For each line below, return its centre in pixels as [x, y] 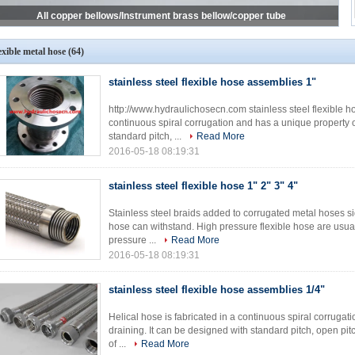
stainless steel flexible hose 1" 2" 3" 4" [203, 186]
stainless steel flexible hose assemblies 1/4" [217, 290]
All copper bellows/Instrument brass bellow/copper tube [161, 16]
